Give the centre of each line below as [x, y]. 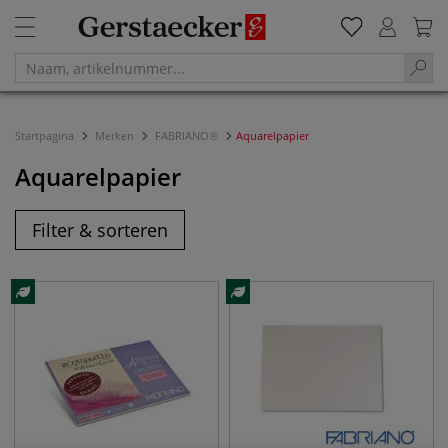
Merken [114, 135]
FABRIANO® [186, 135]
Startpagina [46, 135]
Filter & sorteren [100, 230]
